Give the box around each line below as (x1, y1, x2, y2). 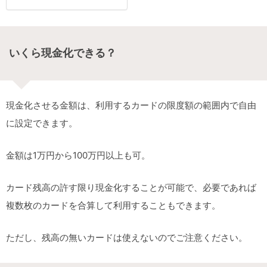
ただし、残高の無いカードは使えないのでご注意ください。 (6, 231, 247, 243)
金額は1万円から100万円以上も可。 (6, 149, 150, 161)
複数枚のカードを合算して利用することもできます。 (6, 199, 221, 211)
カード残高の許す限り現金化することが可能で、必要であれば (6, 181, 256, 193)
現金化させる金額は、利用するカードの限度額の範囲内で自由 (6, 99, 256, 111)
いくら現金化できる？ (9, 46, 116, 60)
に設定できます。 (6, 117, 77, 129)
